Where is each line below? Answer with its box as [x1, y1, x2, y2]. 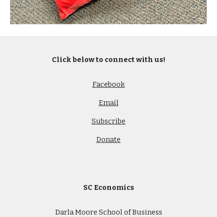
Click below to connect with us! [51, 55, 166, 64]
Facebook [92, 80, 125, 89]
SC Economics [83, 183, 134, 192]
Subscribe [92, 117, 125, 125]
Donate [96, 135, 121, 144]
